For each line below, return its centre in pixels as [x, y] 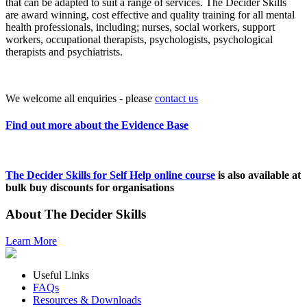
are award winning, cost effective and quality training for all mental [150, 14]
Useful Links [61, 275]
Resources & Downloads [87, 299]
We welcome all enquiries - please [80, 98]
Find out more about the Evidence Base [97, 125]
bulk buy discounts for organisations [90, 188]
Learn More [31, 241]
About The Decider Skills [76, 214]
